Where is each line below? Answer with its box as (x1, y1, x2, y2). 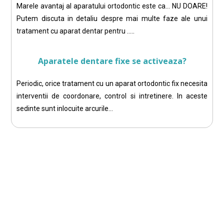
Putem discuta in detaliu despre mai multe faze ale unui (16, 14, 207, 23)
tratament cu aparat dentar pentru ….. (16, 27, 135, 35)
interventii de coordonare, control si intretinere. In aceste (16, 92, 207, 100)
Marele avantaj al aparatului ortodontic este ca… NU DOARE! (16, 2, 207, 10)
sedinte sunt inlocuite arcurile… (16, 104, 113, 113)
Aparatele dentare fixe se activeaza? (37, 55, 186, 67)
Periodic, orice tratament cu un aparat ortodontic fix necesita (16, 79, 207, 88)
